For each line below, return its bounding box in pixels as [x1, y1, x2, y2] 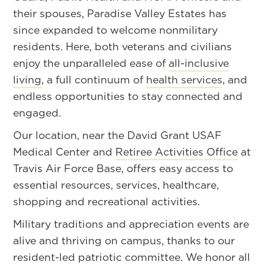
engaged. [13, 105, 62, 120]
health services [146, 72, 223, 87]
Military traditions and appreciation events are [13, 216, 250, 231]
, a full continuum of [41, 72, 147, 87]
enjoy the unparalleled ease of [13, 55, 169, 70]
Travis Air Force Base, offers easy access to [13, 160, 234, 176]
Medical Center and [13, 144, 116, 159]
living [13, 72, 42, 87]
